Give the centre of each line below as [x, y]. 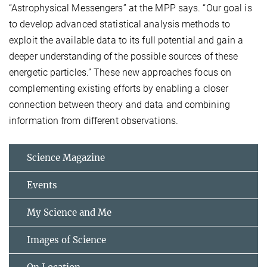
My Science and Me [69, 212]
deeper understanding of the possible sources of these [124, 56]
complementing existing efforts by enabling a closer [119, 88]
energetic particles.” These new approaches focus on [120, 72]
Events [42, 185]
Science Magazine [66, 157]
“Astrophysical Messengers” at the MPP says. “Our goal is [131, 8]
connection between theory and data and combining [119, 104]
